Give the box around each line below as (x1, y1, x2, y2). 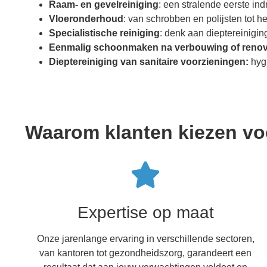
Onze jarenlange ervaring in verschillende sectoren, (36, 233, 254, 244)
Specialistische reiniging (49, 27, 160, 38)
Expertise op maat (77, 203, 214, 222)
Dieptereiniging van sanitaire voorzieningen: (49, 56, 249, 67)
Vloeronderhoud (49, 13, 123, 24)
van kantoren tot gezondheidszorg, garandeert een (39, 247, 252, 258)
